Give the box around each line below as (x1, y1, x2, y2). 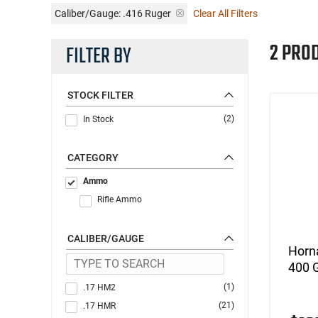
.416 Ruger (121, 7, 173, 19)
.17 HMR (83, 300, 116, 311)
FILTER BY (66, 40, 131, 73)
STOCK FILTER (67, 89, 133, 101)
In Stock (83, 114, 114, 124)
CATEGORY (67, 151, 119, 163)
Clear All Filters (193, 7, 258, 19)
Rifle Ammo (97, 194, 142, 204)
